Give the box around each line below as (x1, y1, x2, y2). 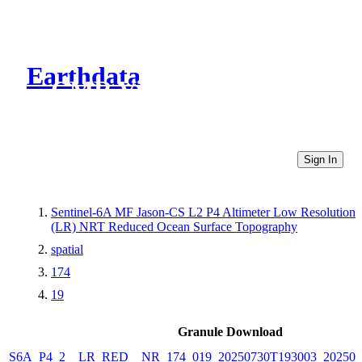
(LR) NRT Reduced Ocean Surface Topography (51, 219, 297, 234)
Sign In (304, 153, 337, 166)
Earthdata (27, 61, 141, 91)
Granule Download (177, 324, 283, 339)
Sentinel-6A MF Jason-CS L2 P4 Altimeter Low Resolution (51, 204, 356, 219)
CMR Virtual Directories (51, 75, 325, 105)
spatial (51, 242, 83, 256)
